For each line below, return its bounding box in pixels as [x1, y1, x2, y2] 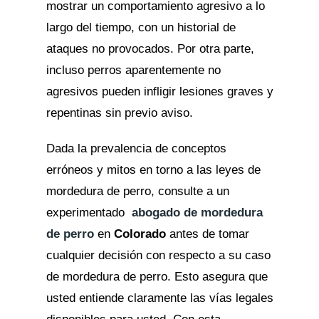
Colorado [113, 227, 166, 241]
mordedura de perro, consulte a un [46, 184, 229, 198]
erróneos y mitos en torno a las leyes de [46, 163, 261, 177]
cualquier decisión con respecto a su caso [46, 249, 271, 262]
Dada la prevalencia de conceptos [46, 142, 226, 155]
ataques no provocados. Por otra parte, [46, 42, 254, 56]
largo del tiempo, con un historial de [46, 21, 236, 34]
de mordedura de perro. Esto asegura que [46, 270, 268, 283]
